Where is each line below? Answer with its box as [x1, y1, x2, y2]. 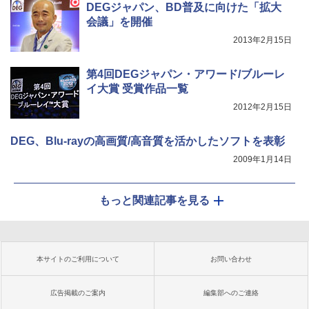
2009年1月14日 [233, 154, 292, 164]
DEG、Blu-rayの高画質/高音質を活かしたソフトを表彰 [10, 135, 285, 147]
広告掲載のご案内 [50, 289, 106, 297]
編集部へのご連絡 [203, 289, 259, 297]
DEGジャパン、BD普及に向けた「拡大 [86, 1, 281, 13]
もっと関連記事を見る [99, 195, 210, 206]
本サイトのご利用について [37, 255, 119, 263]
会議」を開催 [86, 16, 152, 28]
